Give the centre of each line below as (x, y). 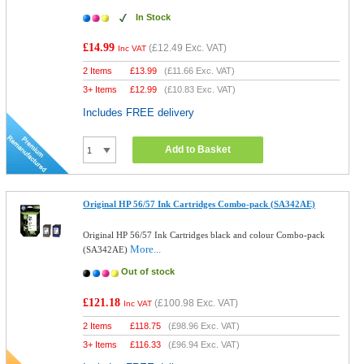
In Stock (154, 17)
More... (146, 249)
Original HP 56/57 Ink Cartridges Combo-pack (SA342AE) (199, 204)
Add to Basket (198, 149)
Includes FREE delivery (139, 113)
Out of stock (148, 271)
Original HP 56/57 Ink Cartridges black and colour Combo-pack (204, 235)
